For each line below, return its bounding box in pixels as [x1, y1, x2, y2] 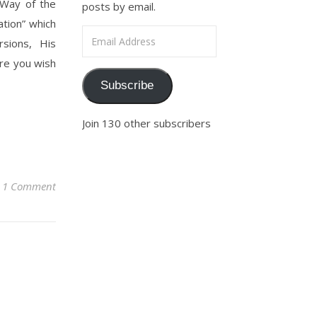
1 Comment [2, 179, 56, 193]
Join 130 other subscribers [82, 115, 211, 130]
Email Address [81, 26, 151, 40]
